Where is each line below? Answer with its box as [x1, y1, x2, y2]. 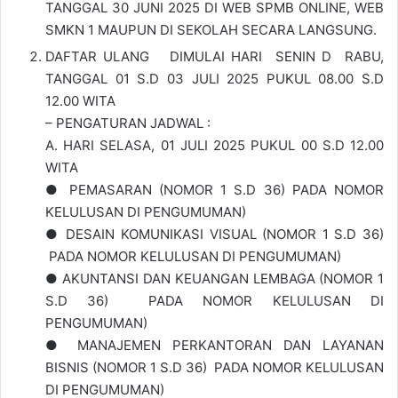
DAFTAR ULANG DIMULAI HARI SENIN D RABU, [45, 48, 384, 66]
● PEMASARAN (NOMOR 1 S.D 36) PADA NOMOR [45, 181, 384, 199]
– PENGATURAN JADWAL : [45, 115, 211, 132]
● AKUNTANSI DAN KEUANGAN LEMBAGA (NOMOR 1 [45, 270, 384, 288]
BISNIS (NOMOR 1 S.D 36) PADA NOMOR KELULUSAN [45, 359, 384, 377]
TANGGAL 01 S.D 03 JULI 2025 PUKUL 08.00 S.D [45, 70, 384, 88]
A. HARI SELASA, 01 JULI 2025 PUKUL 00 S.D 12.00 [45, 137, 384, 155]
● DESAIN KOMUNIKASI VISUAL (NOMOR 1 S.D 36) [45, 226, 384, 243]
